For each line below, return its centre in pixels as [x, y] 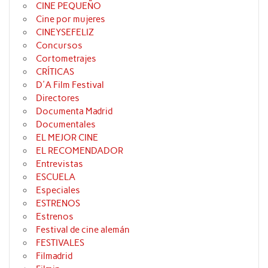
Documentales [66, 125]
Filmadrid [54, 256]
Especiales [58, 191]
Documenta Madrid [74, 112]
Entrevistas [60, 164]
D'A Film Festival [70, 85]
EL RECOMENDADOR [80, 151]
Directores [58, 98]
